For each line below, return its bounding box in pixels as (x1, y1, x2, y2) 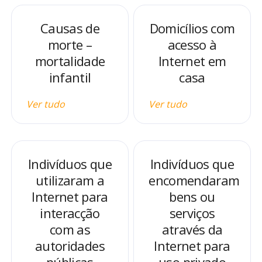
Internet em (158, 52, 226, 70)
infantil (49, 68, 91, 86)
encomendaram (149, 171, 240, 189)
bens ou (169, 188, 215, 205)
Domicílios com (149, 19, 235, 37)
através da (161, 220, 223, 238)
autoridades (35, 237, 105, 254)
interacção (40, 204, 100, 222)
